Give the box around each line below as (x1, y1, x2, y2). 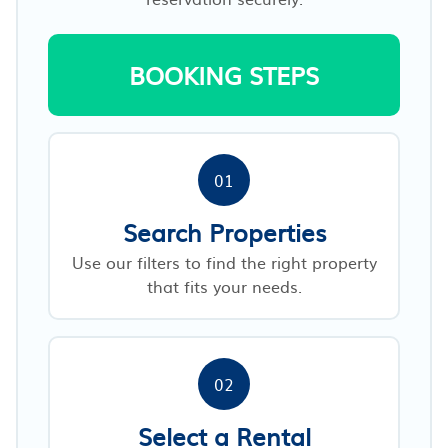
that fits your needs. (146, 273, 302, 298)
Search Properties (122, 213, 326, 250)
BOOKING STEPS (129, 56, 319, 93)
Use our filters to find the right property (71, 249, 377, 274)
